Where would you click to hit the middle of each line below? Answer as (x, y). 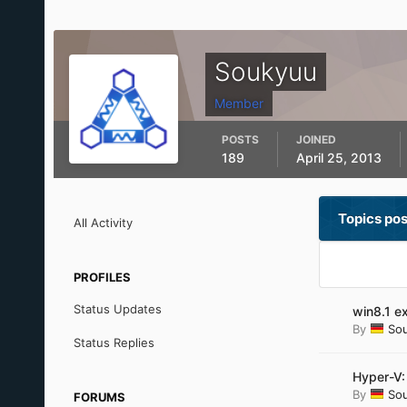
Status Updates (117, 309)
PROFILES (102, 277)
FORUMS (99, 397)
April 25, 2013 (338, 158)
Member (238, 103)
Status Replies (114, 342)
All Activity (103, 223)
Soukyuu (265, 72)
